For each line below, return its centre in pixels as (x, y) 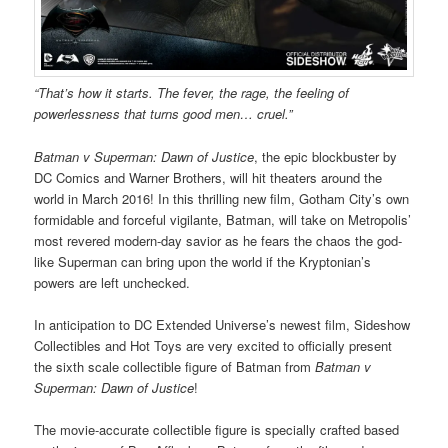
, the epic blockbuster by (326, 156)
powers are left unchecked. (112, 282)
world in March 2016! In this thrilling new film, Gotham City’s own (222, 198)
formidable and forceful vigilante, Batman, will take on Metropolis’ (223, 219)
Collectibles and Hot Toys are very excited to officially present (213, 345)
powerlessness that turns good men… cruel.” (163, 114)
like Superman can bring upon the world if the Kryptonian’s (203, 261)
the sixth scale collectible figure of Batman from (175, 366)
